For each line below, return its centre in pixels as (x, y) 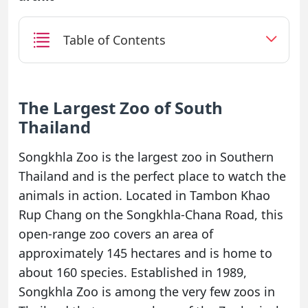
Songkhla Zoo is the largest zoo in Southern (146, 157)
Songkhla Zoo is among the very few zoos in (147, 292)
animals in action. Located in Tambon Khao (144, 196)
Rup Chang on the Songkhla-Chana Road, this (151, 215)
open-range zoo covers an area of (116, 234)
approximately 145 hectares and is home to (145, 253)
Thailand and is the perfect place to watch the (152, 176)
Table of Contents (114, 40)
